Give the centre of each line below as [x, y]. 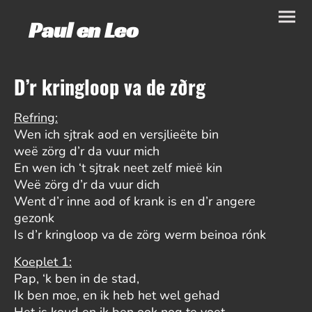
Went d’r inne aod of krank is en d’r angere [135, 201]
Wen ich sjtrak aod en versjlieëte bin [116, 134]
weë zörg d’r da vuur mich [87, 151]
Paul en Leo [84, 30]
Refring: [36, 117]
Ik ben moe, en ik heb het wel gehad [117, 295]
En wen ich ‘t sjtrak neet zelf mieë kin [118, 167]
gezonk [34, 218]
